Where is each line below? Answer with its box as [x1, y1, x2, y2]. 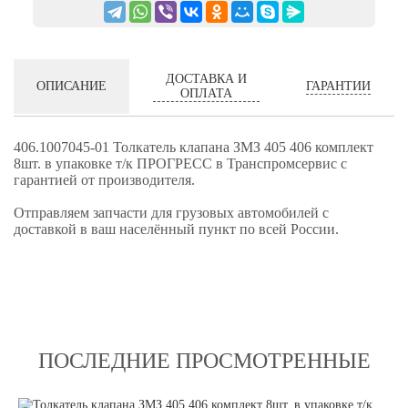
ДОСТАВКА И [166, 71, 247, 86]
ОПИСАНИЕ [36, 79, 107, 93]
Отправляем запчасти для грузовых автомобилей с [14, 205, 329, 220]
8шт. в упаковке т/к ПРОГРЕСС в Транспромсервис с [14, 156, 347, 171]
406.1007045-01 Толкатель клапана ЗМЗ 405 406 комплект [14, 139, 373, 155]
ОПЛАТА [180, 86, 232, 100]
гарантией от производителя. [14, 172, 195, 188]
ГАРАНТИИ [306, 78, 371, 93]
